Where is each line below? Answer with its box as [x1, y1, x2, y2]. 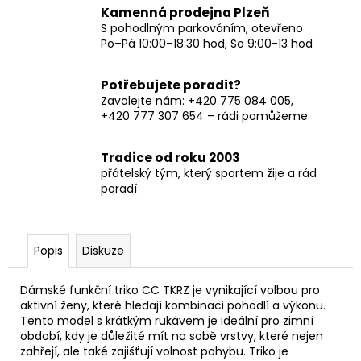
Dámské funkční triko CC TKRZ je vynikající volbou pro [20, 281, 320, 298]
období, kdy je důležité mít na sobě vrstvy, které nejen [20, 327, 323, 344]
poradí [101, 180, 137, 197]
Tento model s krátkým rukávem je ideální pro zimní [20, 312, 313, 329]
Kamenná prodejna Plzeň [101, 3, 270, 21]
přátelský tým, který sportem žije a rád [101, 164, 317, 181]
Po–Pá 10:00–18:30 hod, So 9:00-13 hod [101, 35, 313, 52]
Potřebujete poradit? [101, 76, 241, 93]
